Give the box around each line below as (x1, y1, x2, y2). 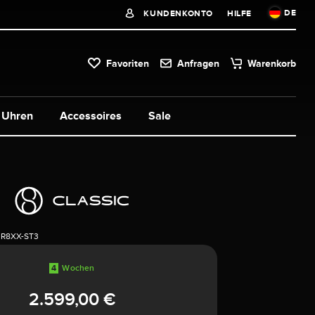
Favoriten (106, 57, 150, 69)
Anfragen (177, 57, 220, 69)
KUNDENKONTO (141, 8, 213, 18)
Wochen (62, 262, 95, 273)
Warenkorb (247, 57, 297, 69)
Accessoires (60, 109, 122, 122)
